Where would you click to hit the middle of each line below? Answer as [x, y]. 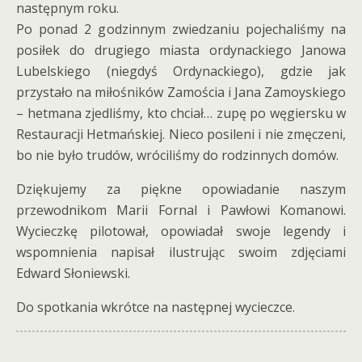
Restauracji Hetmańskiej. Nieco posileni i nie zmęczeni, [181, 134]
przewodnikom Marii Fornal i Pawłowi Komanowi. [181, 210]
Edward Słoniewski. [73, 273]
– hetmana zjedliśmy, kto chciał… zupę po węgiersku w [181, 113]
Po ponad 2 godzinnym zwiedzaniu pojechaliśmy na [181, 29]
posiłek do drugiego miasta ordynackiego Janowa [181, 50]
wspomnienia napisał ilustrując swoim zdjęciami [181, 252]
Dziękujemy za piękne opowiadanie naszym [181, 189]
